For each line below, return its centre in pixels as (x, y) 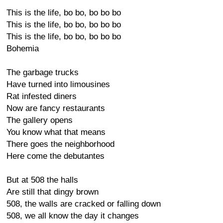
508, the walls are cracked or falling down (84, 204)
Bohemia (23, 49)
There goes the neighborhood (60, 144)
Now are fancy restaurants (56, 108)
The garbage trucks (43, 72)
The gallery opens (40, 120)
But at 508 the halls (42, 180)
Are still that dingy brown (53, 192)
